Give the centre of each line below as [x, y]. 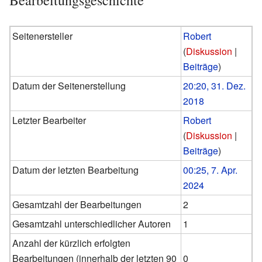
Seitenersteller [43, 36]
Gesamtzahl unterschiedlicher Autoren [92, 223]
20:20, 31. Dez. [215, 85]
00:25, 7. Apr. [211, 170]
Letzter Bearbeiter [49, 120]
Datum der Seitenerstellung [69, 85]
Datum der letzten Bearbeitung [76, 170]
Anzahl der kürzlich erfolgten [72, 243]
